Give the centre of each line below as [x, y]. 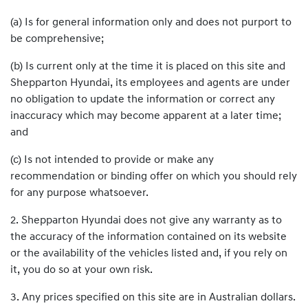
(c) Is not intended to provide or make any [112, 160]
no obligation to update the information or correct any [143, 100]
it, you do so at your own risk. [81, 270]
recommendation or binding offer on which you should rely [154, 177]
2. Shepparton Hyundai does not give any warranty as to [146, 221]
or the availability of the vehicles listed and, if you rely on [149, 254]
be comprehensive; [57, 39]
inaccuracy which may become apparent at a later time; [146, 116]
